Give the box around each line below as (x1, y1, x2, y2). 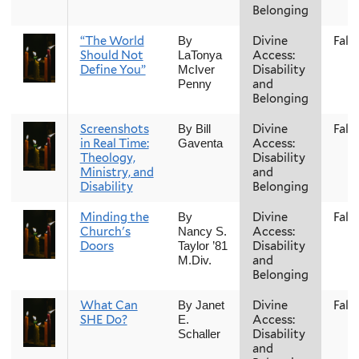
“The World (79, 33, 144, 48)
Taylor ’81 (177, 239, 228, 252)
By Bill (177, 122, 211, 135)
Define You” (79, 62, 146, 77)
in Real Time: (79, 135, 149, 151)
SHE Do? (79, 312, 127, 327)
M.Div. (177, 253, 212, 267)
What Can (79, 297, 138, 313)
